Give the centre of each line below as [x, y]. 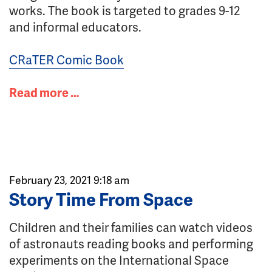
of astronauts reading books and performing [131, 243]
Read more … [44, 92]
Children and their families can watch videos [131, 227]
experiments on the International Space [119, 260]
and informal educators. [75, 27]
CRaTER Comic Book [66, 59]
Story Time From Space [101, 199]
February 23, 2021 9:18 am [69, 180]
